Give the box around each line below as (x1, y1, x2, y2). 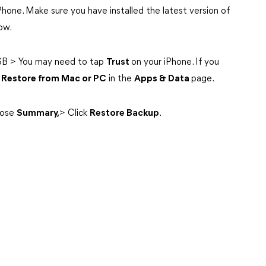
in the (106, 74, 134, 84)
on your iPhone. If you (131, 58, 219, 67)
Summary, (17, 109, 59, 118)
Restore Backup (90, 109, 159, 118)
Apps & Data (134, 74, 191, 84)
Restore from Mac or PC (1, 74, 106, 84)
